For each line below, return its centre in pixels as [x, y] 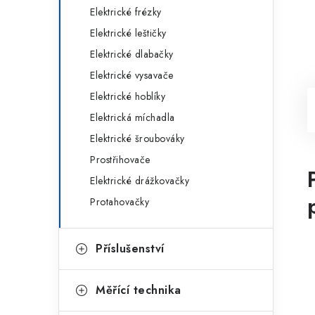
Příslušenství [130, 249]
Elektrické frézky [126, 12]
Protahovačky [120, 202]
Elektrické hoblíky [128, 96]
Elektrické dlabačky [132, 54]
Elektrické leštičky [128, 33]
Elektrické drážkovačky [140, 181]
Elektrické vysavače [132, 75]
